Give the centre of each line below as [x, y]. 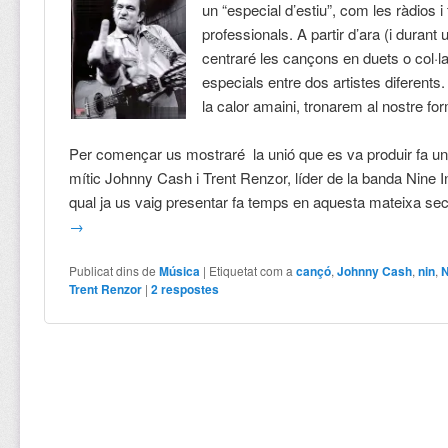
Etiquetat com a [251, 271]
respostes [189, 289]
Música [180, 271]
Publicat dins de [113, 271]
